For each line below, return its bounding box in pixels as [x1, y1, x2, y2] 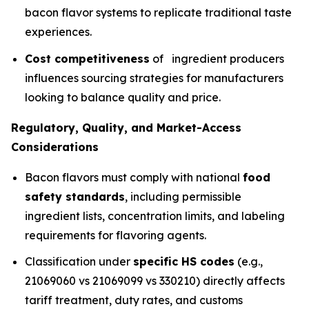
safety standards [25, 189, 125, 203]
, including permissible [125, 189, 241, 203]
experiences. [25, 25, 92, 39]
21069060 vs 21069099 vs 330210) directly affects [25, 274, 285, 288]
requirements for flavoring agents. [25, 228, 206, 242]
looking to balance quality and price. [25, 90, 221, 104]
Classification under [25, 255, 133, 269]
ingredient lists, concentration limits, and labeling [25, 208, 285, 223]
